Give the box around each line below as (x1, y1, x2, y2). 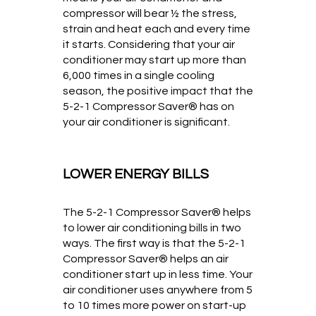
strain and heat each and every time (63, 23, 250, 35)
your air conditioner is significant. (63, 116, 230, 128)
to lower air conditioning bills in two (63, 222, 241, 234)
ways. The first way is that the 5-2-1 (63, 238, 245, 250)
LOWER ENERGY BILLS (63, 167, 209, 182)
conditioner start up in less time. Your (63, 269, 253, 281)
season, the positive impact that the (63, 85, 253, 97)
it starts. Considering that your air (63, 39, 235, 51)
